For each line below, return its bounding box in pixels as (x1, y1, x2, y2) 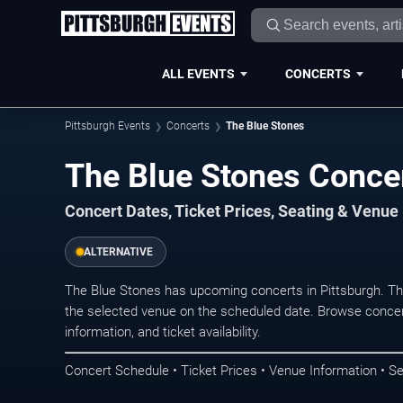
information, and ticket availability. (65, 324, 261, 341)
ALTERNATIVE (84, 246, 153, 259)
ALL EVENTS (161, 66, 235, 81)
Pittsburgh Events (65, 120, 150, 132)
